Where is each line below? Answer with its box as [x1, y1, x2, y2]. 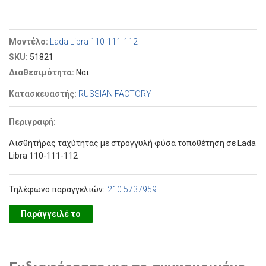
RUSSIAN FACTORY [78, 89, 151, 99]
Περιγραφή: [9, 117, 58, 126]
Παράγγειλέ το [21, 209, 81, 218]
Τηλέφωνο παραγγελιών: [9, 185, 104, 194]
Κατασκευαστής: [9, 89, 78, 99]
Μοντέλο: [9, 37, 50, 46]
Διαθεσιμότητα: [9, 68, 76, 77]
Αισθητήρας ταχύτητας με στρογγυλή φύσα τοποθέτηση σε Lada [9, 138, 256, 148]
